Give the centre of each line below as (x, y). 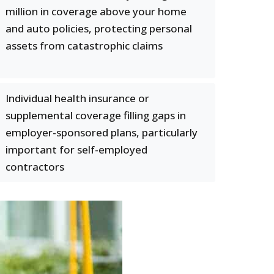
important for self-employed (76, 150)
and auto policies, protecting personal (99, 28)
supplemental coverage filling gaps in (96, 115)
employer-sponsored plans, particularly (102, 132)
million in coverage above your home (96, 11)
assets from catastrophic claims (84, 46)
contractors (35, 167)
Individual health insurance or (77, 98)
